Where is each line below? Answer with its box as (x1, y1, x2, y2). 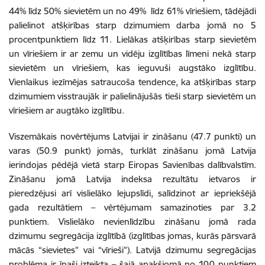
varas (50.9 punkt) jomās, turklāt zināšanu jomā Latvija (9, 145, 256, 156)
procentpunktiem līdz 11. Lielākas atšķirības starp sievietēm (9, 34, 256, 45)
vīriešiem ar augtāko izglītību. (9, 105, 124, 116)
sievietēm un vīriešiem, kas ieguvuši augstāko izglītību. (9, 62, 256, 73)
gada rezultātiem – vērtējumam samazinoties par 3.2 (9, 202, 256, 213)
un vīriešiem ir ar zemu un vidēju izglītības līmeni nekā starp (9, 48, 256, 59)
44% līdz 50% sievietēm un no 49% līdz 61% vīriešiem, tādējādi (9, 5, 256, 17)
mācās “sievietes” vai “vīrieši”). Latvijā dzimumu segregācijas (9, 244, 256, 256)
